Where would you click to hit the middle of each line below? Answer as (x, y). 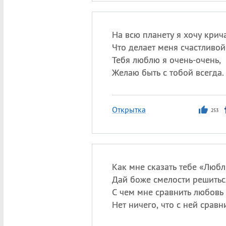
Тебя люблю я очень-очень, (166, 60)
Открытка (129, 109)
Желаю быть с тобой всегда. (168, 72)
